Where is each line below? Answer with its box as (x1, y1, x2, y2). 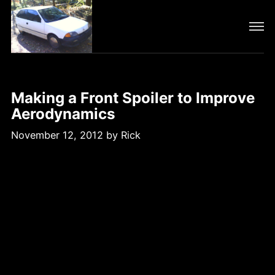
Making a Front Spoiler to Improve (10, 88, 255, 107)
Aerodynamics (10, 104, 115, 123)
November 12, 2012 (10, 128, 106, 141)
